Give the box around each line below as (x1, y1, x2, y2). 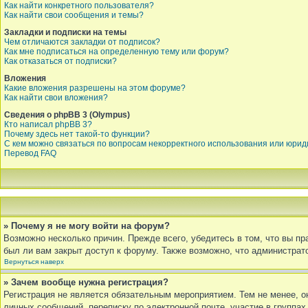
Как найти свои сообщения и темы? (4, 10, 144, 20)
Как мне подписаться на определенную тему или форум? (4, 47, 229, 56)
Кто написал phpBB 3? (4, 120, 92, 129)
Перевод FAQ (4, 148, 56, 158)
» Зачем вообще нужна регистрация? (3, 277, 168, 287)
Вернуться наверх (4, 258, 64, 265)
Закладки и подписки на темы (4, 27, 126, 37)
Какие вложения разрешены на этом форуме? (4, 83, 186, 93)
